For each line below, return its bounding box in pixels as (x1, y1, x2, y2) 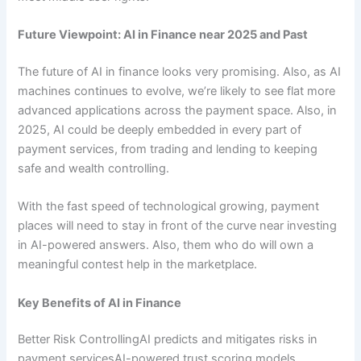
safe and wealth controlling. (18, 160, 170, 176)
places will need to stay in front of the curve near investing (18, 218, 338, 234)
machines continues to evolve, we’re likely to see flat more (18, 83, 336, 98)
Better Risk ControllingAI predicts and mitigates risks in (18, 332, 318, 347)
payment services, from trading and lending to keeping (18, 141, 318, 156)
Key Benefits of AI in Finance (18, 295, 182, 310)
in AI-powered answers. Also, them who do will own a (18, 238, 314, 253)
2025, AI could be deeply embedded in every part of (18, 122, 302, 137)
